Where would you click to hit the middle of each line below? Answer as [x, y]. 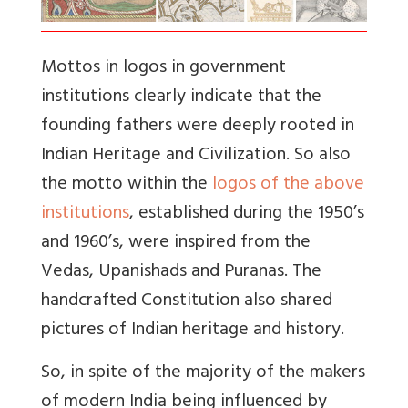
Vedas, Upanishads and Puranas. [167, 272]
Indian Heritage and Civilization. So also [196, 156]
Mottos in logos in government [163, 68]
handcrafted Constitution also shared [187, 301]
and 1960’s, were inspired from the [176, 243]
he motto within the [130, 185]
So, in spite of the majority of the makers [203, 373]
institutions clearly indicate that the [181, 97]
